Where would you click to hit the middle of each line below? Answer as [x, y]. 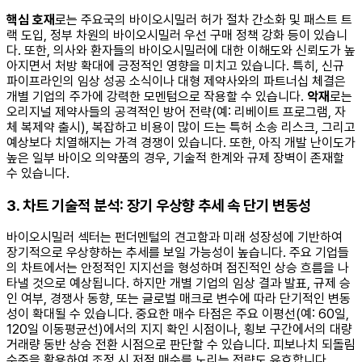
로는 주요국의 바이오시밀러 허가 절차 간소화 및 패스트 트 [204, 20]
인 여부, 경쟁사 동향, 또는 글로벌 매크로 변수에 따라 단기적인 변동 [179, 299]
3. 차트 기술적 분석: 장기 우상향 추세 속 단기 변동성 [159, 205]
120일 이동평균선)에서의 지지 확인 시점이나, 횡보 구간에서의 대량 [179, 330]
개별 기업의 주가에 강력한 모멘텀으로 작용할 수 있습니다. [157, 97]
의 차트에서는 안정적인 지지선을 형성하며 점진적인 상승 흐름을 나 [178, 268]
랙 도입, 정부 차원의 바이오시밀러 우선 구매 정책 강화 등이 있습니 [177, 35]
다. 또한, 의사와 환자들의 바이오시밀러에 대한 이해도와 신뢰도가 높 [181, 51]
